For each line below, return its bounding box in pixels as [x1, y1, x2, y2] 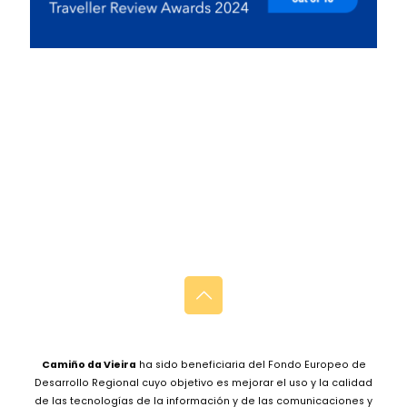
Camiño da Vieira [41, 358, 136, 372]
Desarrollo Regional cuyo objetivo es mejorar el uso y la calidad [35, 376, 372, 390]
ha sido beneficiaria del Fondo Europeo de [135, 358, 366, 372]
